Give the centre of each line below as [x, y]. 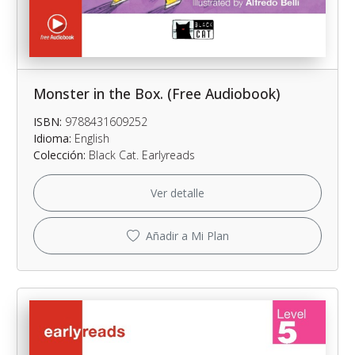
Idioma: [52, 139]
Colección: [59, 155]
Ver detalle [177, 193]
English [90, 139]
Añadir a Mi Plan [187, 236]
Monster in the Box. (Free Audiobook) [157, 94]
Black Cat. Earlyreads [140, 155]
